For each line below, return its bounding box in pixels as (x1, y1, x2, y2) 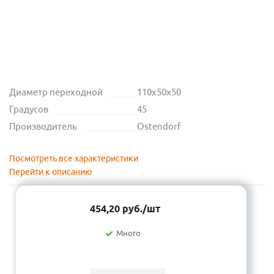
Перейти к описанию (9, 167, 92, 177)
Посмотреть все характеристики (9, 154, 138, 163)
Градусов (9, 104, 48, 114)
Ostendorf (137, 121, 181, 131)
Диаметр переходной (9, 87, 103, 97)
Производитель (9, 121, 77, 131)
